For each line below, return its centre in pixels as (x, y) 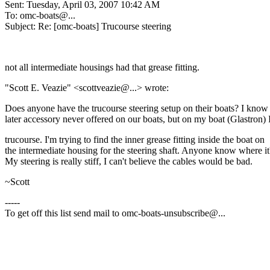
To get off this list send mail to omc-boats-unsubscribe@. (113, 213)
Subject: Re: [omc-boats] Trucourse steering (88, 26)
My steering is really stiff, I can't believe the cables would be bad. (129, 161)
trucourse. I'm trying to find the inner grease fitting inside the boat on (135, 139)
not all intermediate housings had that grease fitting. (102, 67)
